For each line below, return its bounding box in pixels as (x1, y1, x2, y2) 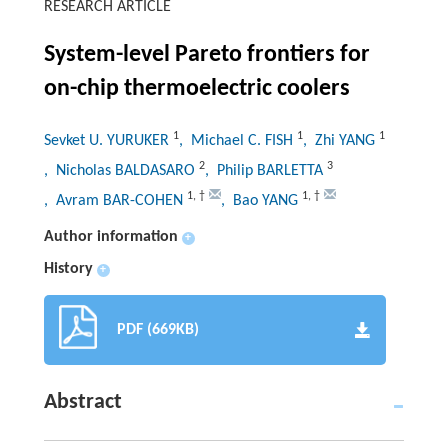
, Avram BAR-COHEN (43, 192, 187, 209)
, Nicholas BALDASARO (43, 162, 199, 179)
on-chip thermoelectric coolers (43, 76, 350, 101)
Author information (43, 228, 178, 245)
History (43, 260, 93, 277)
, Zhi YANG (302, 132, 379, 149)
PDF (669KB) (116, 321, 199, 338)
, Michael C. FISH (178, 132, 297, 149)
